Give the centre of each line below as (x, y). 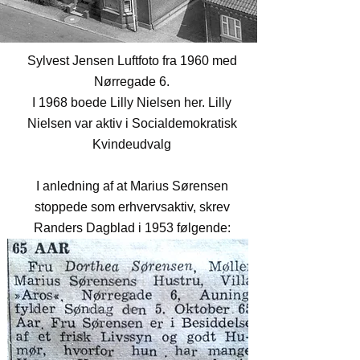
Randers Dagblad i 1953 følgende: (132, 228)
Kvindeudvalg (132, 144)
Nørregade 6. (132, 82)
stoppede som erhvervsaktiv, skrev (132, 207)
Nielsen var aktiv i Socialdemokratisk (132, 123)
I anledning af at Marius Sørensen (132, 186)
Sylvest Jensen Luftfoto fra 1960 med (132, 61)
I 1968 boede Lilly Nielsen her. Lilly (132, 102)
